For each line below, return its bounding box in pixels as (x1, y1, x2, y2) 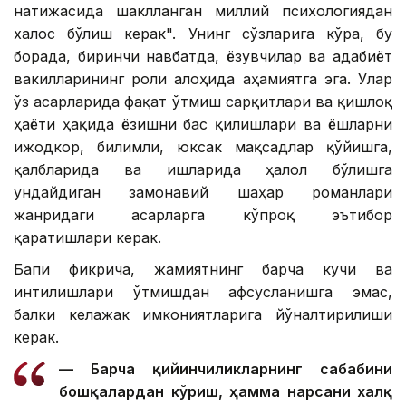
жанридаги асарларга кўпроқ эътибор (14, 206, 392, 225)
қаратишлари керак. (14, 228, 161, 247)
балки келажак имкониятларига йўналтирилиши (14, 305, 392, 324)
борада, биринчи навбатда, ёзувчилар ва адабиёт (14, 47, 392, 66)
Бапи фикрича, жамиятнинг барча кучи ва (14, 260, 392, 279)
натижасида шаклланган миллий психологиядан (14, 2, 392, 21)
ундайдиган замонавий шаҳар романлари (14, 183, 392, 202)
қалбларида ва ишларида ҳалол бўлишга (14, 160, 392, 179)
